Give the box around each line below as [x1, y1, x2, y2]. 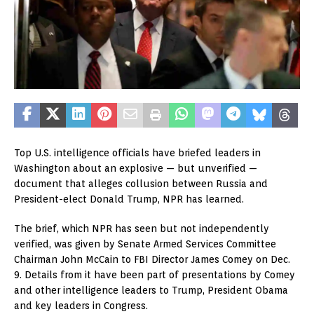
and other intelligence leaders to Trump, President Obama [14, 285, 288, 296]
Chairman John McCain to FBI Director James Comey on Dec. [14, 254, 290, 266]
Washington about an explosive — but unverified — [14, 163, 257, 175]
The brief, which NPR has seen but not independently [14, 223, 269, 235]
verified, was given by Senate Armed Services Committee [14, 238, 276, 250]
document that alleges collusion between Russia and [14, 178, 268, 190]
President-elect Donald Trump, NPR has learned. [14, 193, 244, 205]
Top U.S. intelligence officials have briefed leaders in [14, 147, 261, 159]
